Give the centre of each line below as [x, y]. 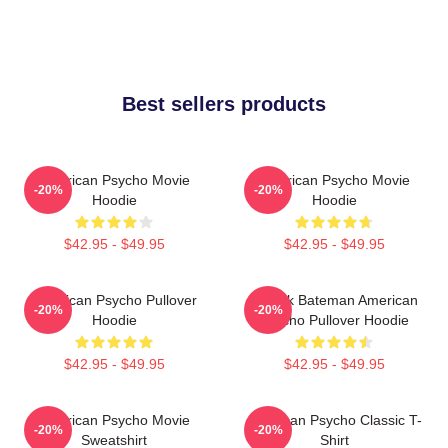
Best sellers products [224, 103]
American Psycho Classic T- [334, 419]
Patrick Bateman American [334, 299]
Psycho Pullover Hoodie [334, 319]
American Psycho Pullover [114, 299]
